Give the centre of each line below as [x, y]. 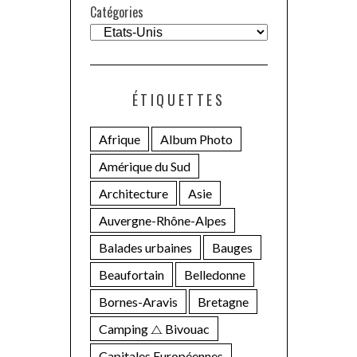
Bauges [232, 247]
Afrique [119, 139]
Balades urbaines [145, 247]
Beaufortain [131, 274]
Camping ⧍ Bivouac [154, 328]
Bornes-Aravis [138, 301]
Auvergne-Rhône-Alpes [162, 220]
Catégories [116, 12]
